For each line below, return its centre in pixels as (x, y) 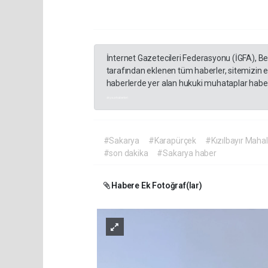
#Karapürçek (172, 141)
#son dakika (126, 153)
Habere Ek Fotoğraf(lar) (156, 186)
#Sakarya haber (187, 153)
